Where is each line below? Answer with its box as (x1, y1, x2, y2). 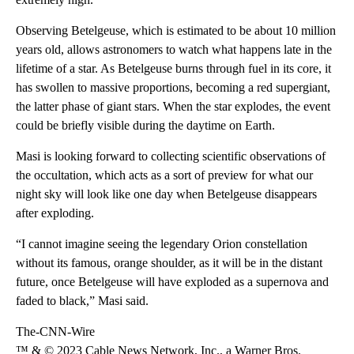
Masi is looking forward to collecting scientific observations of (16, 149, 326, 163)
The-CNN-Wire (16, 324, 95, 338)
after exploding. (16, 205, 94, 220)
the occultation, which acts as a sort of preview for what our (16, 168, 313, 182)
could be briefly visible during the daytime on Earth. (16, 118, 275, 132)
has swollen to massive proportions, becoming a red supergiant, (16, 80, 330, 94)
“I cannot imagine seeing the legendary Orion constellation (16, 236, 307, 250)
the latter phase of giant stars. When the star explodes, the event (16, 99, 330, 113)
